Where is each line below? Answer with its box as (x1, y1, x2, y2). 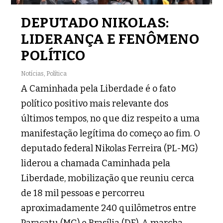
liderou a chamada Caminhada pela (21, 157, 171, 169)
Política (46, 70, 67, 77)
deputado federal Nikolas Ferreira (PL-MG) (21, 142, 198, 154)
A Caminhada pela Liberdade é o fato (21, 83, 176, 94)
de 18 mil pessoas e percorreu (21, 187, 145, 199)
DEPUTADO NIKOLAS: (21, 14, 169, 31)
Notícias (21, 70, 44, 77)
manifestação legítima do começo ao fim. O (21, 127, 201, 139)
